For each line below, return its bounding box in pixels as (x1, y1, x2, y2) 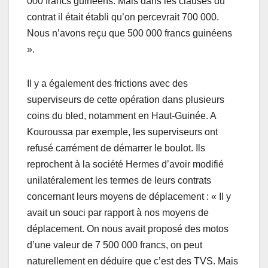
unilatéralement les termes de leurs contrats (27, 175, 211, 186)
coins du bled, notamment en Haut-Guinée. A (27, 111, 216, 121)
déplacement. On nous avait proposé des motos (27, 224, 229, 234)
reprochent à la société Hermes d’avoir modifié (27, 159, 224, 170)
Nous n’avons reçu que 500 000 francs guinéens (27, 28, 232, 39)
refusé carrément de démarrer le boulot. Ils (27, 143, 205, 154)
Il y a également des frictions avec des (27, 78, 188, 89)
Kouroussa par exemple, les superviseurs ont (27, 127, 218, 138)
